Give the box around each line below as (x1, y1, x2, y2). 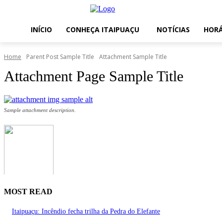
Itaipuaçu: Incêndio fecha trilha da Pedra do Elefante (12, 207, 160, 215)
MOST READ (4, 187, 53, 196)
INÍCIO (31, 25, 52, 34)
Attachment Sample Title (99, 53, 167, 61)
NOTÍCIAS (157, 25, 190, 34)
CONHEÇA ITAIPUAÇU (66, 25, 139, 34)
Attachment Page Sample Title (4, 68, 183, 85)
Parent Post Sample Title (26, 53, 94, 61)
